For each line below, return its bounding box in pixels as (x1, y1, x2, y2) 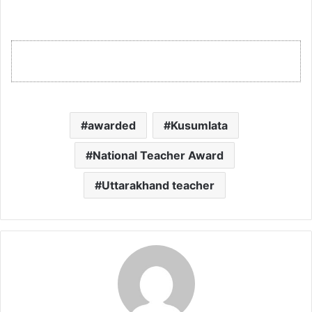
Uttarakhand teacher (101, 178, 214, 192)
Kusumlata (171, 118, 228, 132)
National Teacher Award (92, 148, 224, 162)
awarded (88, 118, 136, 132)
